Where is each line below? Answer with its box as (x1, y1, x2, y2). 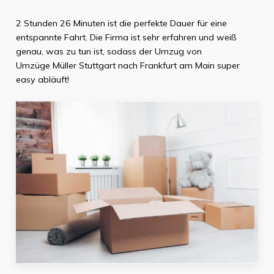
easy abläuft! (15, 74, 69, 86)
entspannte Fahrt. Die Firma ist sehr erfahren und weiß (15, 32, 237, 43)
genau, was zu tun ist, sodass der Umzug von (15, 46, 202, 57)
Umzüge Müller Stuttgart (15, 60, 116, 72)
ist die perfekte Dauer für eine (105, 18, 227, 29)
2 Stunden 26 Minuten (15, 18, 105, 29)
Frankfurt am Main (139, 60, 215, 72)
